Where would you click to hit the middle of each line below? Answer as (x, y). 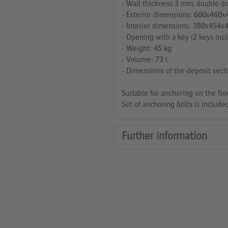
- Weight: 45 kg (147, 49)
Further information (164, 137)
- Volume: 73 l (145, 60)
